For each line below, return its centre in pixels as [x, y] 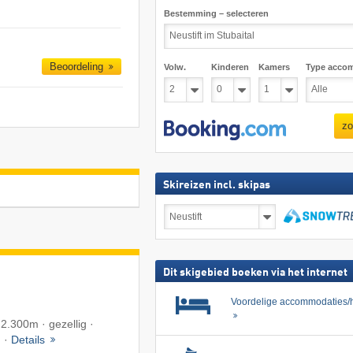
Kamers [274, 67]
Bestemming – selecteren [216, 13]
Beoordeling [78, 67]
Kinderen [230, 67]
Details [30, 340]
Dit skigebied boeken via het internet [255, 273]
